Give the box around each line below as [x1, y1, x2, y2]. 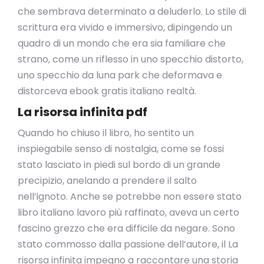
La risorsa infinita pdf [18, 104, 147, 120]
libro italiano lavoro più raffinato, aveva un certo [18, 206, 239, 219]
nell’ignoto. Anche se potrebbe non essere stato [18, 190, 242, 203]
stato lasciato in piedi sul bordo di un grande [18, 158, 220, 171]
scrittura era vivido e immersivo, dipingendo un [18, 21, 232, 34]
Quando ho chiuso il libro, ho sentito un [18, 126, 194, 140]
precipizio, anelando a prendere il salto [18, 174, 197, 187]
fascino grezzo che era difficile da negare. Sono [18, 222, 235, 235]
